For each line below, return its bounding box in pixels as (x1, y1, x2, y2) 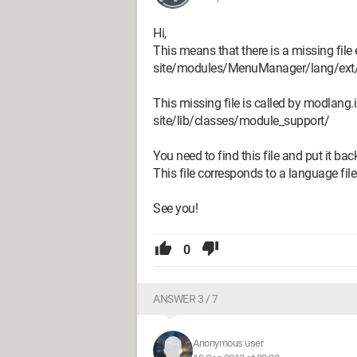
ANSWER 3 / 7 (153, 292, 218, 305)
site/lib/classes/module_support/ (153, 113, 329, 128)
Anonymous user (193, 337, 263, 349)
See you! (153, 201, 198, 216)
